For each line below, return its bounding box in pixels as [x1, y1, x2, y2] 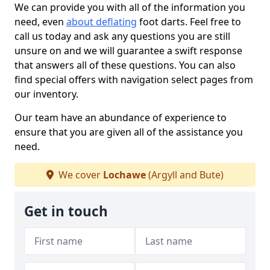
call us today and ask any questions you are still [14, 30, 230, 43]
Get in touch [24, 202, 108, 221]
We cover [56, 168, 103, 181]
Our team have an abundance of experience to [14, 111, 227, 124]
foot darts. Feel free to [137, 15, 241, 28]
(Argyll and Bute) [146, 168, 224, 181]
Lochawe [103, 168, 146, 181]
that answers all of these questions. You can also [14, 58, 236, 72]
